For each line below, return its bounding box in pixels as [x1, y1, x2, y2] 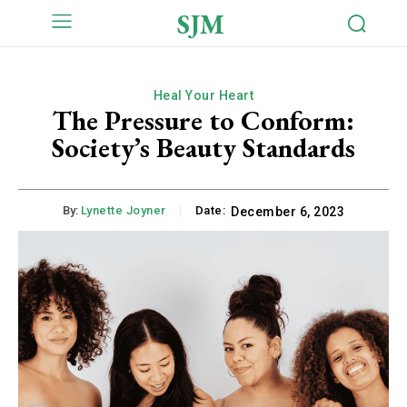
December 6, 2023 [231, 203, 345, 219]
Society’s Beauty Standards [52, 129, 355, 165]
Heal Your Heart [153, 87, 254, 103]
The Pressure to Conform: [53, 102, 354, 138]
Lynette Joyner [80, 203, 166, 217]
